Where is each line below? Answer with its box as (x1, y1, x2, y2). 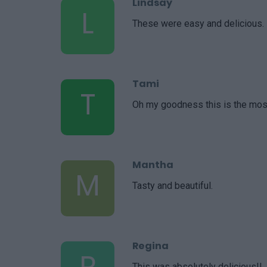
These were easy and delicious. (132, 17, 264, 29)
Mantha (132, 157, 173, 172)
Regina (132, 238, 169, 253)
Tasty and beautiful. (132, 179, 213, 191)
